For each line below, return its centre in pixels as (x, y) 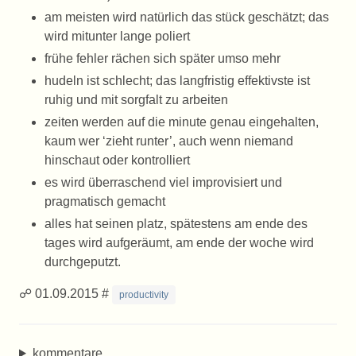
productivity (144, 295)
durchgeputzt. (83, 262)
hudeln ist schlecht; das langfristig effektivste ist (177, 81)
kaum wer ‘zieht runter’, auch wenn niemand (169, 141)
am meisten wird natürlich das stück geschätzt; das (187, 17)
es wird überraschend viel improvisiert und (163, 182)
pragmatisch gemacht (105, 201)
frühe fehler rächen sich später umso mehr (163, 58)
